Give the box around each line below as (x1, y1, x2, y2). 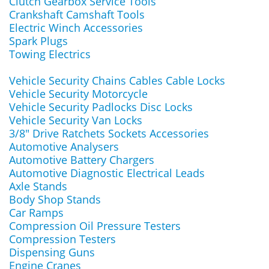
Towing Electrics (9, 47, 91, 61)
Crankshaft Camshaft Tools (9, 7, 145, 22)
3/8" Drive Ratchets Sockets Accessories (9, 126, 209, 141)
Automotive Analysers (9, 139, 119, 154)
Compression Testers (9, 232, 116, 246)
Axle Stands (9, 179, 67, 193)
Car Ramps (9, 205, 64, 220)
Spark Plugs (9, 34, 68, 48)
